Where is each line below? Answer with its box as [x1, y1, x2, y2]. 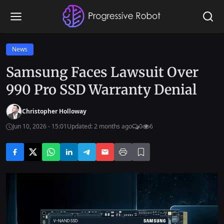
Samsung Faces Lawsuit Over [6, 63, 198, 80]
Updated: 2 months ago [67, 122, 132, 130]
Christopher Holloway [22, 107, 86, 115]
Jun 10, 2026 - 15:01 [12, 122, 67, 130]
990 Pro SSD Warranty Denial [6, 81, 197, 98]
